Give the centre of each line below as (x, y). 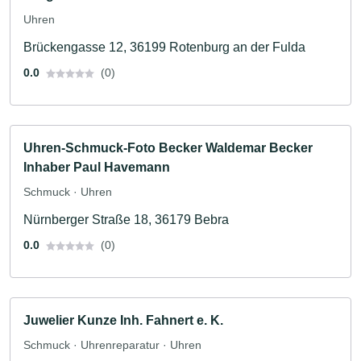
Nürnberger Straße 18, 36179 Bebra (126, 219)
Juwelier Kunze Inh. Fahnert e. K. (123, 320)
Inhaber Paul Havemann (97, 167)
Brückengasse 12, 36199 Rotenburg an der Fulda (164, 47)
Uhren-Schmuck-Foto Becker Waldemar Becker (168, 147)
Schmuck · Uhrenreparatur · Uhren (112, 344)
